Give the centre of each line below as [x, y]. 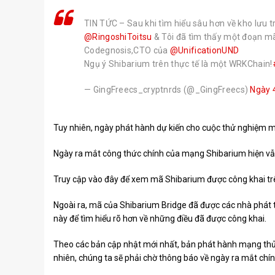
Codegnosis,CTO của [127, 51]
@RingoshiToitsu [118, 37]
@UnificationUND [204, 51]
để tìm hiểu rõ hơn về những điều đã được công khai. [168, 219]
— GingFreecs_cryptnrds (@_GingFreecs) [167, 90]
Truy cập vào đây [86, 180]
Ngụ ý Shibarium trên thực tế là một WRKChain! [178, 64]
